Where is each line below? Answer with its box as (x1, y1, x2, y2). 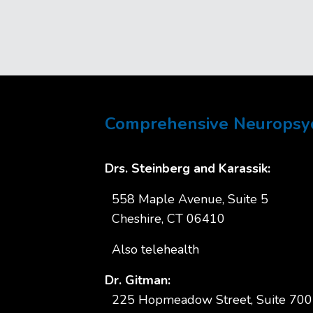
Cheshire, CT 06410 (104, 210, 225, 227)
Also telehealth (104, 241, 199, 258)
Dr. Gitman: (104, 272, 170, 289)
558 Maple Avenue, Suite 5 (104, 191, 268, 208)
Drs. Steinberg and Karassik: (104, 160, 270, 177)
